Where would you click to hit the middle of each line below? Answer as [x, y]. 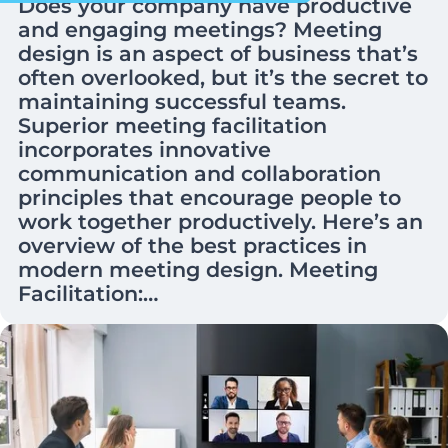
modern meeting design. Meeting [198, 269]
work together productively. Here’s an [221, 221]
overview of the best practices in [193, 245]
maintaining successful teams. [182, 101]
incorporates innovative [145, 149]
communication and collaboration [200, 173]
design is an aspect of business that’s [218, 53]
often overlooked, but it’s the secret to [223, 77]
